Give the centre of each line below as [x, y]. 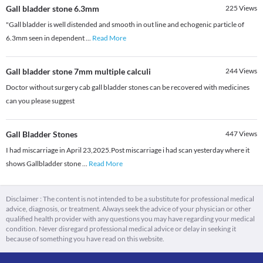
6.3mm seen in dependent [46, 38]
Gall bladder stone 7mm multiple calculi [78, 72]
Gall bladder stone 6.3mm [53, 9]
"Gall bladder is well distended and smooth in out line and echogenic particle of [125, 25]
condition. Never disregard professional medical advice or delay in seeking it [121, 229]
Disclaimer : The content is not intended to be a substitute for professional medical [130, 199]
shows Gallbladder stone [44, 164]
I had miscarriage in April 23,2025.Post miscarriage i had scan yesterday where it [128, 150]
